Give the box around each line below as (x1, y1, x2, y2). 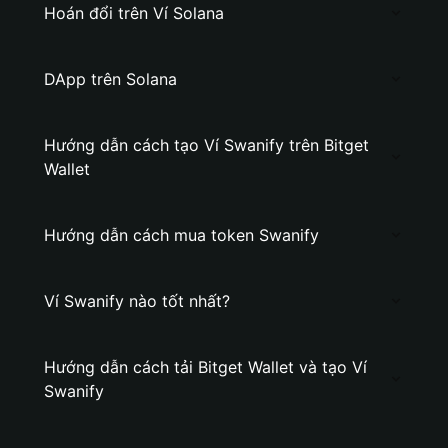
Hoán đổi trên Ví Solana (44, 3, 224, 23)
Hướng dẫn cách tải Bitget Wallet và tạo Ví (44, 357, 367, 377)
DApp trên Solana (44, 69, 177, 89)
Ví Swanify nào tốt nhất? (44, 291, 230, 311)
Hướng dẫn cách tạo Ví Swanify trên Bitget (44, 135, 369, 155)
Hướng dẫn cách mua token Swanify (44, 225, 319, 245)
